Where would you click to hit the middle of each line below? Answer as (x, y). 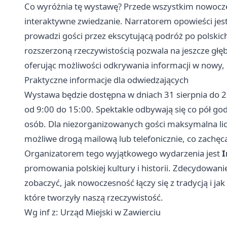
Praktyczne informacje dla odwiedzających (106, 80)
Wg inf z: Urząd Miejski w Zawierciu (92, 212)
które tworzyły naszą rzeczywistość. (94, 198)
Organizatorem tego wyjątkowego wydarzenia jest (123, 154)
